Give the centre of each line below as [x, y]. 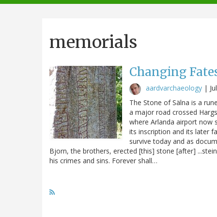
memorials [93, 42]
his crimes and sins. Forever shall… [103, 160]
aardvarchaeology [174, 88]
